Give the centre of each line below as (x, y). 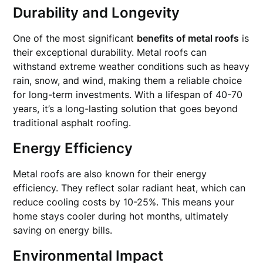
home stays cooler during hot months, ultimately (121, 216)
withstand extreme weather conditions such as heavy (131, 66)
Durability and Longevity (97, 13)
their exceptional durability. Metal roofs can (110, 52)
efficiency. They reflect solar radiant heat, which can (129, 188)
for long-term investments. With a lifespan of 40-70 (128, 95)
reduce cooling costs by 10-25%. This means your (124, 202)
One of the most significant (75, 38)
